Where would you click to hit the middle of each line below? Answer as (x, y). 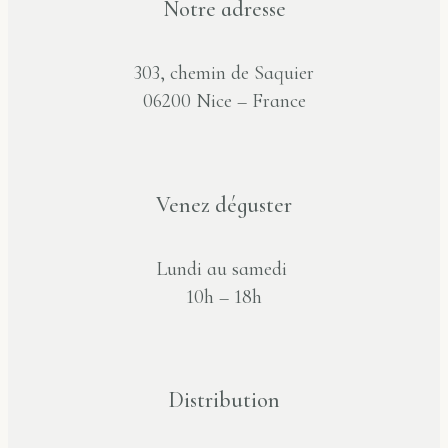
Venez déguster (224, 204)
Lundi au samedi (224, 268)
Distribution (224, 400)
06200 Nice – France (224, 101)
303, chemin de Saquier (224, 73)
